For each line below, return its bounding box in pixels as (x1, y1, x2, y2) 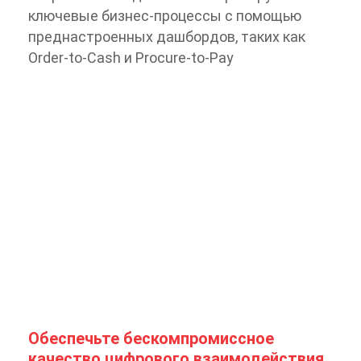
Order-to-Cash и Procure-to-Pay (28, 48, 234, 66)
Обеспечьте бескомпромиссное (28, 329, 274, 349)
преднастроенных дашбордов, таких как (28, 27, 305, 45)
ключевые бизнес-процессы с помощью (28, 6, 301, 24)
